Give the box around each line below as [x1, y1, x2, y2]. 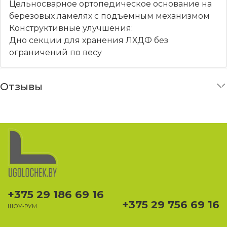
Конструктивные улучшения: [9, 23, 133, 33]
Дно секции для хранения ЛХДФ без [9, 35, 168, 45]
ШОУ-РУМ [8, 202, 37, 210]
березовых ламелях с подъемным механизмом [9, 11, 210, 21]
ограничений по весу [9, 47, 102, 57]
